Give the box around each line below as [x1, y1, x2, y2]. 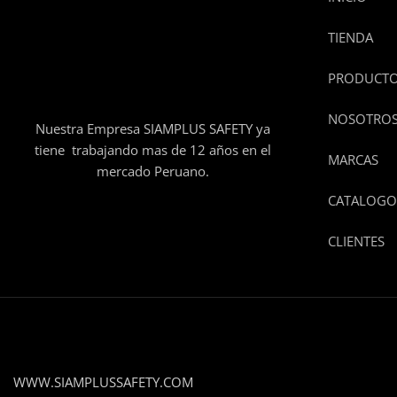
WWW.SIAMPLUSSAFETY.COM [13, 372, 193, 391]
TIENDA [327, 27, 373, 46]
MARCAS [327, 150, 378, 168]
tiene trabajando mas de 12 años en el [34, 141, 271, 160]
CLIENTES [327, 231, 385, 250]
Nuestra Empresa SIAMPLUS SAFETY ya [35, 120, 270, 138]
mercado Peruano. [96, 162, 209, 181]
